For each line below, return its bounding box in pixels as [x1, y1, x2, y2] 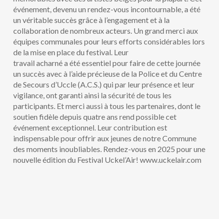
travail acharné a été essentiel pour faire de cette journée [13, 58, 200, 67]
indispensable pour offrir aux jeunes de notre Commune [13, 133, 197, 143]
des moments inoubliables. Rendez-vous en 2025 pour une [13, 144, 205, 153]
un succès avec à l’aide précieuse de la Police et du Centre [13, 69, 202, 78]
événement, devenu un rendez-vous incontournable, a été [13, 4, 200, 14]
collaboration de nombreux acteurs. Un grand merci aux [13, 26, 198, 35]
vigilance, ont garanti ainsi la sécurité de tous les [13, 90, 172, 100]
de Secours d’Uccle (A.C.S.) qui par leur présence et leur [13, 80, 195, 89]
